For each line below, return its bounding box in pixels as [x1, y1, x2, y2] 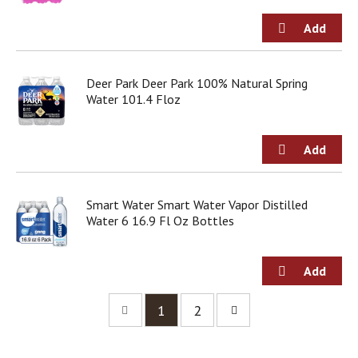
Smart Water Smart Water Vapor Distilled [86, 197, 308, 213]
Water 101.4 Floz [86, 91, 181, 108]
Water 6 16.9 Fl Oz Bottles [86, 213, 234, 229]
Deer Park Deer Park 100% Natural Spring [86, 75, 308, 92]
